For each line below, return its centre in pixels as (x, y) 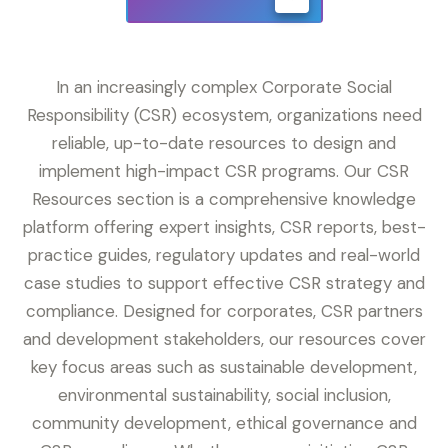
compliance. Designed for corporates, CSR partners (224, 311)
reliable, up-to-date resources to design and (224, 143)
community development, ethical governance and (224, 423)
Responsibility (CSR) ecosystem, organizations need (224, 115)
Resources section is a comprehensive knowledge (224, 199)
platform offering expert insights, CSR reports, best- (224, 227)
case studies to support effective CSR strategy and (224, 283)
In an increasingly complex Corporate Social (224, 87)
